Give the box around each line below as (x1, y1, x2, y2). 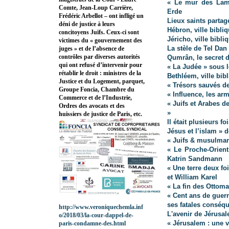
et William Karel (167, 173, 217, 181)
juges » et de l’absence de (59, 45, 124, 53)
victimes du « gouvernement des (59, 37, 142, 44)
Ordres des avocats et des (59, 102, 125, 110)
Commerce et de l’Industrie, (59, 94, 132, 102)
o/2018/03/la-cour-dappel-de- (59, 212, 133, 219)
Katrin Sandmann (167, 155, 222, 163)
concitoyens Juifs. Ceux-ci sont (59, 29, 139, 36)
